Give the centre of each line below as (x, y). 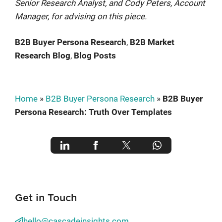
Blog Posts (95, 56)
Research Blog (43, 56)
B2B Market (152, 42)
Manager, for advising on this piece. (81, 16)
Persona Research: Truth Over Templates (93, 112)
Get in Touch (46, 198)
